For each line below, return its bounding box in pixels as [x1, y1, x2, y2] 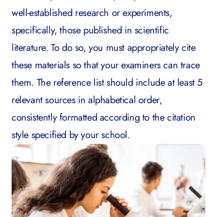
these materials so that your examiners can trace [12, 58, 200, 72]
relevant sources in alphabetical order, [12, 93, 162, 107]
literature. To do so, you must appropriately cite [12, 41, 196, 55]
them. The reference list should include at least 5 [12, 76, 203, 90]
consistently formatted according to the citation [12, 110, 196, 124]
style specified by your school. [12, 128, 130, 142]
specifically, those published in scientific [12, 23, 169, 37]
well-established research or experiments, [12, 6, 172, 20]
